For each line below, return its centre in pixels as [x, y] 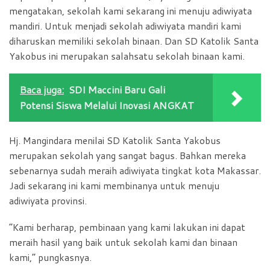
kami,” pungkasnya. [50, 258]
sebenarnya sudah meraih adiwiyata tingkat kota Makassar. [135, 170]
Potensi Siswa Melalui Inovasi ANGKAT [107, 105]
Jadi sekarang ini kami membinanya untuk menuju [114, 185]
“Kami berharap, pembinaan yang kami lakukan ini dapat [127, 228]
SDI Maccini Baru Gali [117, 89]
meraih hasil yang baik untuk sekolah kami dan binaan [123, 243]
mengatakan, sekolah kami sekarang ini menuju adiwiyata [130, 11]
